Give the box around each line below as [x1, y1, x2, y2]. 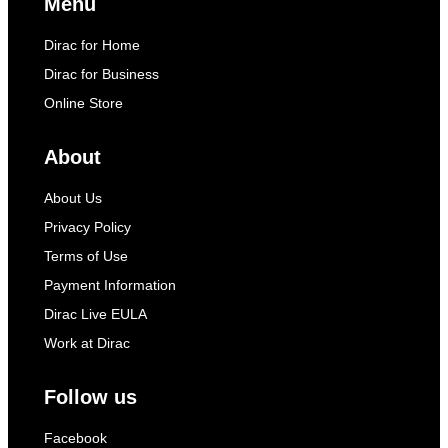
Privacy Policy [44, 219, 131, 235]
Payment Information [44, 277, 176, 293]
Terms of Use [44, 248, 128, 264]
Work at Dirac [44, 335, 130, 351]
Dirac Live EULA [44, 306, 147, 322]
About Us [44, 190, 102, 206]
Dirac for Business [44, 66, 159, 82]
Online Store [44, 95, 123, 111]
